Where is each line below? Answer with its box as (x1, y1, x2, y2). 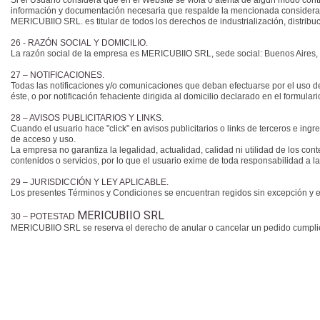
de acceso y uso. (11, 134, 76, 144)
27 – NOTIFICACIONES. (11, 70, 106, 80)
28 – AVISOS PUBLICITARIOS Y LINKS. (11, 113, 166, 123)
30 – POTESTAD (11, 211, 77, 221)
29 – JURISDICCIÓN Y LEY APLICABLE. (11, 177, 171, 187)
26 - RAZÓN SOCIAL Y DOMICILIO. (11, 38, 150, 48)
